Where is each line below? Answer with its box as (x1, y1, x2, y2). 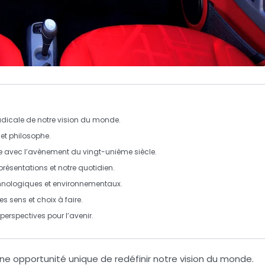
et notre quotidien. (48, 162, 115, 173)
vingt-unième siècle (83, 146, 155, 157)
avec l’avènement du (2, 146, 83, 157)
